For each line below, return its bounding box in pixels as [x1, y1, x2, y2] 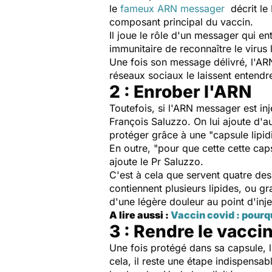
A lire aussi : [109, 208, 171, 221]
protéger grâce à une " [109, 128, 213, 141]
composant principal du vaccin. [109, 15, 253, 28]
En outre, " [109, 141, 158, 154]
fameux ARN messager [120, 2, 225, 15]
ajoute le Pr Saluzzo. [109, 155, 203, 168]
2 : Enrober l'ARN [109, 81, 251, 102]
